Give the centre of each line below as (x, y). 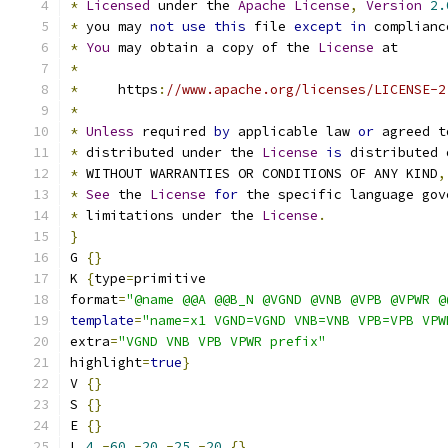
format (94, 299)
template (102, 320)
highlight (106, 362)
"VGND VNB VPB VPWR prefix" (222, 341)
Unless (110, 131)
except (318, 26)
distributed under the (170, 152)
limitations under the (170, 215)
